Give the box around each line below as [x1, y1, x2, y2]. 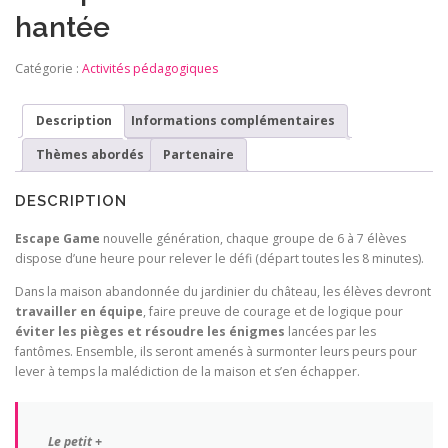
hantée [15, 10, 110, 45]
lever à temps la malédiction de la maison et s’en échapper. [15, 363, 360, 381]
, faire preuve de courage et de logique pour [143, 303, 403, 321]
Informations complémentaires [131, 111, 335, 129]
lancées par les [285, 323, 376, 341]
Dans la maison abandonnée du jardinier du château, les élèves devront [15, 283, 431, 301]
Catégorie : [15, 60, 82, 78]
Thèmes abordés [35, 146, 144, 164]
